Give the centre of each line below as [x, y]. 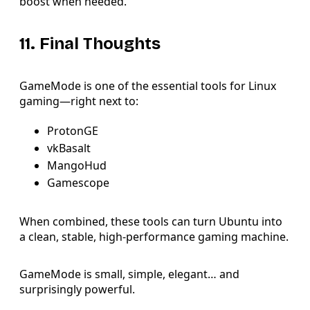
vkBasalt [69, 148]
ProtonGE [73, 130]
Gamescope [78, 182]
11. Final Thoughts [90, 43]
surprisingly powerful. [77, 289]
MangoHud [77, 165]
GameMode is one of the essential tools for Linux [148, 85]
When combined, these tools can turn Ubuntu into [151, 221]
